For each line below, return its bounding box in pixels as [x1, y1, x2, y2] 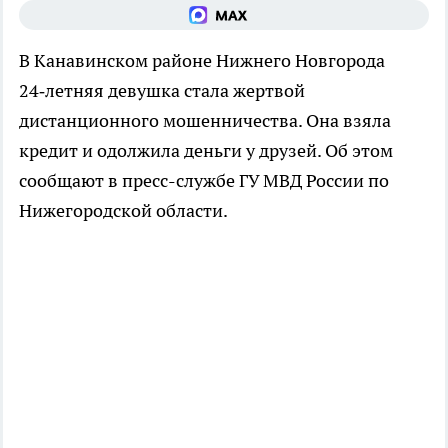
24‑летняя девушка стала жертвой [19, 79, 305, 103]
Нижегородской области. [19, 199, 228, 223]
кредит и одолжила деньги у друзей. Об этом [19, 139, 393, 163]
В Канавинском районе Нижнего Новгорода [19, 49, 385, 73]
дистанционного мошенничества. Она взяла [19, 109, 391, 133]
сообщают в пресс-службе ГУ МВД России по [19, 169, 389, 193]
